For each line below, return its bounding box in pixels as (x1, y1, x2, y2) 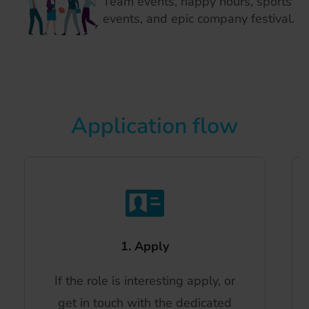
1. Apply (121, 238, 169, 255)
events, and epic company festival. (103, 10, 295, 27)
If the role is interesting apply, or (54, 272, 235, 290)
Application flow (71, 111, 238, 141)
